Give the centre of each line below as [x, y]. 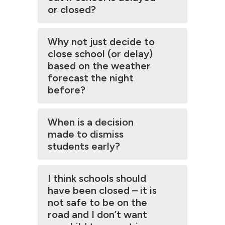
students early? [84, 146]
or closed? [72, 10]
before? [67, 90]
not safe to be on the [97, 202]
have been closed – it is [102, 190]
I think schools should [97, 178]
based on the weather [99, 66]
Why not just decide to [101, 42]
